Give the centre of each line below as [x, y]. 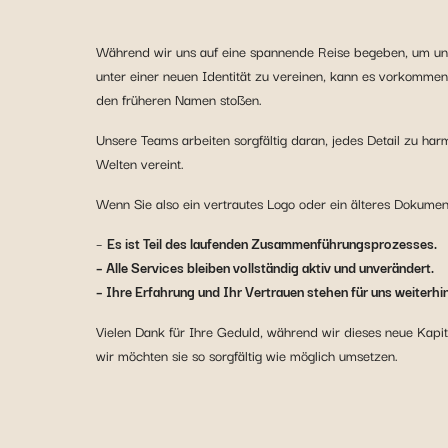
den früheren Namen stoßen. [179, 99]
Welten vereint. [140, 163]
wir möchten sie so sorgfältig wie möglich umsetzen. [247, 355]
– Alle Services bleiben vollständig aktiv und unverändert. [265, 267]
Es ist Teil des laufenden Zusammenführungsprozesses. [272, 243]
